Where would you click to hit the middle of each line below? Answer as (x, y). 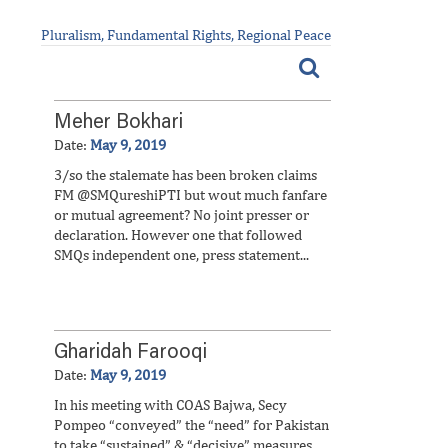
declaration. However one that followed (178, 234)
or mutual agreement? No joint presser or (181, 214)
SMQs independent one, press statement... (181, 254)
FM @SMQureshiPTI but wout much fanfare (190, 194)
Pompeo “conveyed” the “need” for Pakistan (191, 424)
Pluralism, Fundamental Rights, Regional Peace (186, 34)
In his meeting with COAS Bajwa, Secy (170, 404)
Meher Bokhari (118, 123)
